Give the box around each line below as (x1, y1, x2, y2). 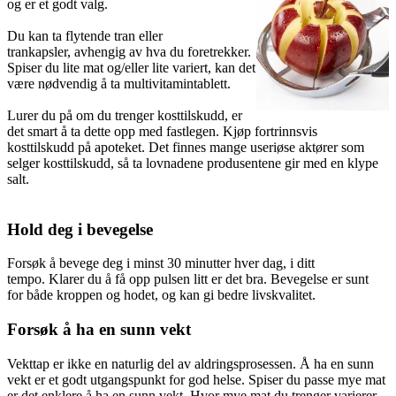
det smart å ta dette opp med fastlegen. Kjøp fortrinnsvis (7, 124, 317, 139)
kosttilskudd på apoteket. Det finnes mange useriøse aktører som (7, 140, 364, 155)
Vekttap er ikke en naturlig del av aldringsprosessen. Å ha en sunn (7, 355, 374, 371)
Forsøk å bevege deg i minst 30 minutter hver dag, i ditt (7, 255, 315, 271)
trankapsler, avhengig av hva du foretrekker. (7, 44, 251, 59)
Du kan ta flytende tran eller (7, 28, 163, 43)
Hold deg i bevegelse (7, 219, 153, 239)
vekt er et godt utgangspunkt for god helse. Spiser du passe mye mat (7, 371, 385, 387)
